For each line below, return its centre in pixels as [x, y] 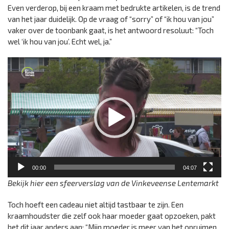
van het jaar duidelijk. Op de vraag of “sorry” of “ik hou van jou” [111, 19]
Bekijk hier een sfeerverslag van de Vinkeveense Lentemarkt [113, 183]
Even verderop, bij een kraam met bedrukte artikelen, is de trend [114, 8]
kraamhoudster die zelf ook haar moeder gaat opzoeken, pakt [112, 216]
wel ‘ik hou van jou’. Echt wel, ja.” [60, 41]
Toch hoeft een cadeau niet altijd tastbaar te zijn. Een [96, 205]
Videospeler [27, 62]
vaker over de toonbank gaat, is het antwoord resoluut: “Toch [111, 30]
